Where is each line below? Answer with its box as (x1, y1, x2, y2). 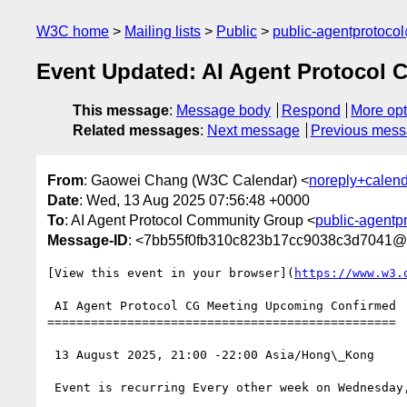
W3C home (36, 24, 109, 39)
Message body (176, 103, 271, 119)
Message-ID (47, 232, 128, 248)
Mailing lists (124, 24, 201, 39)
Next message (207, 123, 300, 139)
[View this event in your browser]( (47, 265, 294, 280)
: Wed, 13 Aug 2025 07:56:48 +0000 (79, 192, 310, 208)
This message (73, 103, 169, 119)
